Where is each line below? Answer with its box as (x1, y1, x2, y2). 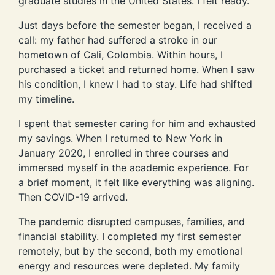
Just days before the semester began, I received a (18, 19, 252, 32)
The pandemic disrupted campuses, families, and (18, 215, 245, 228)
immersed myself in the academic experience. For (18, 161, 249, 174)
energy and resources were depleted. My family (18, 260, 240, 273)
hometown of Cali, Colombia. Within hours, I (18, 48, 223, 61)
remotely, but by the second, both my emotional (18, 245, 242, 258)
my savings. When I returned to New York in (18, 132, 222, 145)
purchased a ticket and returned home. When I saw (18, 63, 255, 76)
